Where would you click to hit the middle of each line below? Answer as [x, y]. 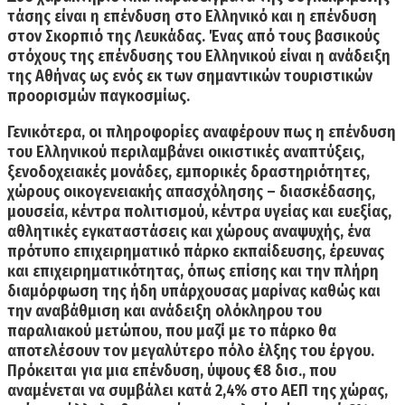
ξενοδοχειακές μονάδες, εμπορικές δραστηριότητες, [188, 172]
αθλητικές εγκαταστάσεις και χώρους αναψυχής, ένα [189, 232]
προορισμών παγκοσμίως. [99, 96]
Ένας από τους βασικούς [292, 37]
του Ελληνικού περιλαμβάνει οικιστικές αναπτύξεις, [186, 152]
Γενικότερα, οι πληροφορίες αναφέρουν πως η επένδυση [202, 132]
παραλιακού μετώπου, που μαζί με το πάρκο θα [172, 331]
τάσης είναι [49, 17]
